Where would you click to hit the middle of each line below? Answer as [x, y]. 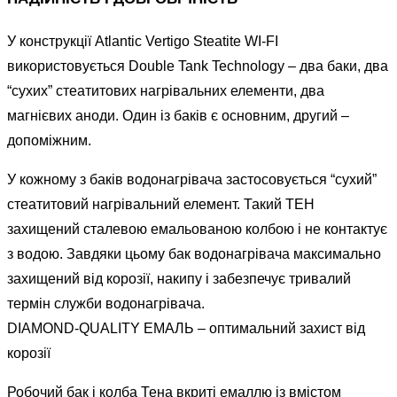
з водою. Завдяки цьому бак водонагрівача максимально [194, 253]
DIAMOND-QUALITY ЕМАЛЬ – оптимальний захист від [186, 328]
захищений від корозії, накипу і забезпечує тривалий [179, 278]
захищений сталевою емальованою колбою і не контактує [197, 229]
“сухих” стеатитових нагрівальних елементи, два [166, 90]
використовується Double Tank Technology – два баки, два [198, 66]
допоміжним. [49, 140]
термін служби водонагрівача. [106, 303]
